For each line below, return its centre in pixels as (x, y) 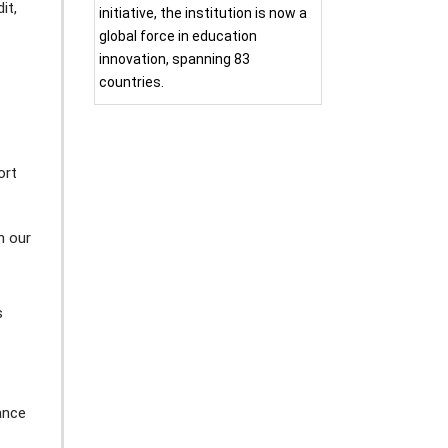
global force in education (178, 35)
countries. (132, 81)
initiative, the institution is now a (203, 12)
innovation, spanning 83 (175, 58)
